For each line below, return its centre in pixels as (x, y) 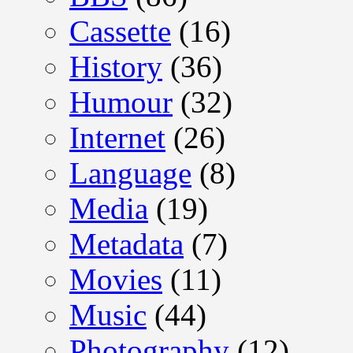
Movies (116, 279)
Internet (117, 137)
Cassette (120, 31)
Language (130, 173)
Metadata (126, 243)
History (116, 66)
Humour (121, 102)
